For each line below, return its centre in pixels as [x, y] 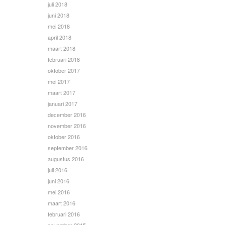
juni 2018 [59, 15]
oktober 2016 [64, 137]
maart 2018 [62, 48]
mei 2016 [59, 192]
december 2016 [67, 115]
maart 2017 [62, 93]
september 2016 [68, 148]
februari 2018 [64, 60]
